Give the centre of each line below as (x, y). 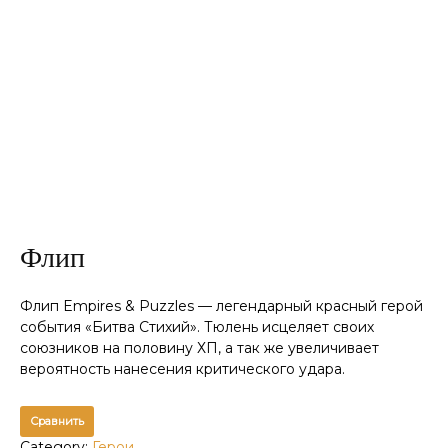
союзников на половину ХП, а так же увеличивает (199, 347)
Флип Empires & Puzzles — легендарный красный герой (221, 305)
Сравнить (57, 420)
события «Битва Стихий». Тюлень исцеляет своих (197, 326)
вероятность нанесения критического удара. (182, 368)
